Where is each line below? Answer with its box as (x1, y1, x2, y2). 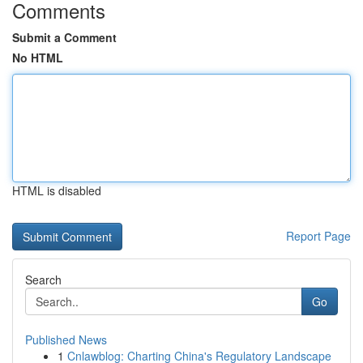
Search (25, 271, 62, 288)
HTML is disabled (12, 182, 101, 199)
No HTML (12, 49, 63, 66)
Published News (25, 331, 107, 348)
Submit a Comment (12, 29, 117, 45)
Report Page (286, 228, 351, 244)
